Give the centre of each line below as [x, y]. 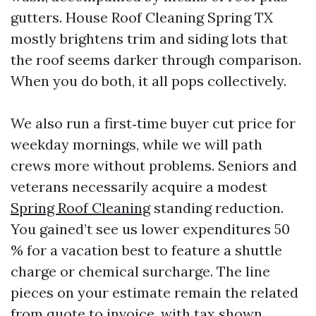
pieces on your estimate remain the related [154, 292]
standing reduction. [217, 208]
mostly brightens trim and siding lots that [149, 38]
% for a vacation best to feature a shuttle [146, 250]
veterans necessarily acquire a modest [139, 187]
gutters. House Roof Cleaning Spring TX [142, 17]
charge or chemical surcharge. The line [140, 271]
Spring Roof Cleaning [80, 208]
